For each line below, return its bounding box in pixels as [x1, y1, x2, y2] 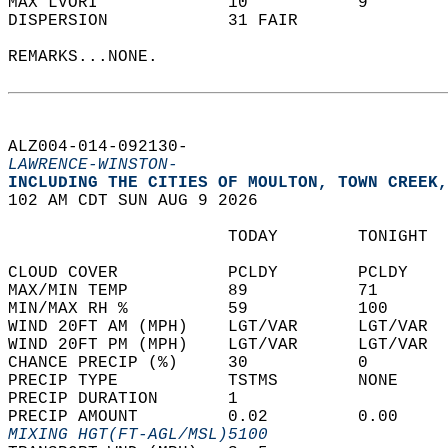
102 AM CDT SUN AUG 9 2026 [8, 192, 278, 210]
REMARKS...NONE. [8, 48, 178, 66]
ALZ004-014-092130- [8, 138, 208, 156]
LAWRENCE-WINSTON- [8, 156, 178, 174]
